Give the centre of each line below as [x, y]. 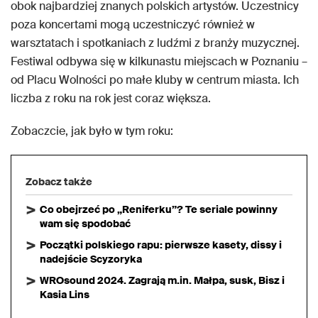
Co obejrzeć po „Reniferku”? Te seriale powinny [159, 209]
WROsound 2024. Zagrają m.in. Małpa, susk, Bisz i [162, 280]
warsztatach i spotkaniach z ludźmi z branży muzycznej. [155, 43]
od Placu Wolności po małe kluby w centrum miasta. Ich [155, 80]
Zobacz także [59, 182]
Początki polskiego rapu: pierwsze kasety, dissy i [161, 245]
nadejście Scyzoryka [91, 259]
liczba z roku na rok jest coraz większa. [111, 98]
